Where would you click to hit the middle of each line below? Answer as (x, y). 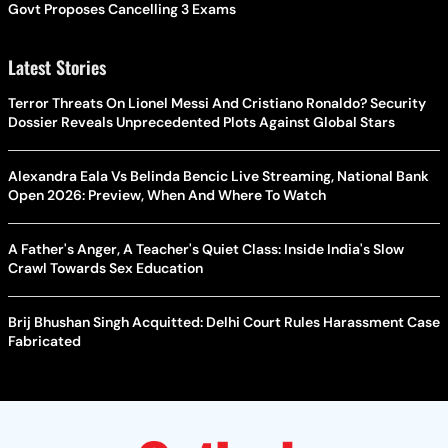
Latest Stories (57, 66)
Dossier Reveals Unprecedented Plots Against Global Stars (201, 121)
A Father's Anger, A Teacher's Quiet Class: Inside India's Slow (206, 248)
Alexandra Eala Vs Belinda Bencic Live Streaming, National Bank (218, 175)
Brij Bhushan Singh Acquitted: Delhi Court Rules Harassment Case (224, 321)
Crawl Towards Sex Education (105, 267)
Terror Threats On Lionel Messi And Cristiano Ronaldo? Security (217, 102)
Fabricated (44, 340)
